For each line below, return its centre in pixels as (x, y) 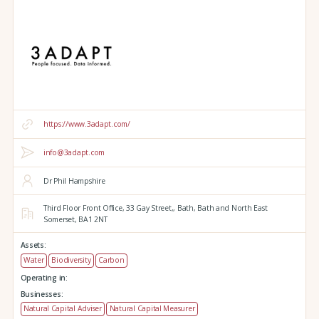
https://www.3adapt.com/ (87, 124)
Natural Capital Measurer (152, 308)
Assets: (33, 245)
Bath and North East (231, 208)
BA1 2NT (92, 220)
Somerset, (60, 220)
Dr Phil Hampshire (74, 181)
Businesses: (42, 294)
